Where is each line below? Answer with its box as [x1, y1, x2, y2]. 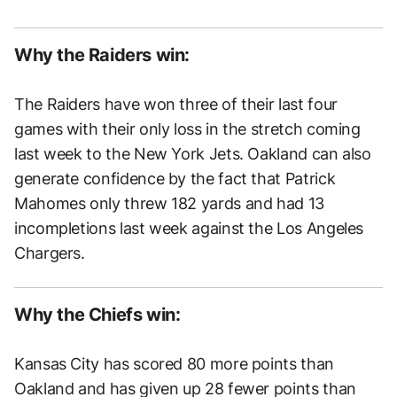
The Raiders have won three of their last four [14, 95, 338, 114]
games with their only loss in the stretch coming [14, 120, 361, 139]
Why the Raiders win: [14, 44, 190, 66]
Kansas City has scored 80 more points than [14, 354, 334, 374]
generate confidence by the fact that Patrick [14, 169, 336, 189]
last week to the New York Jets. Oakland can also [14, 144, 371, 164]
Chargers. [14, 244, 85, 263]
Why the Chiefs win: [14, 304, 181, 326]
